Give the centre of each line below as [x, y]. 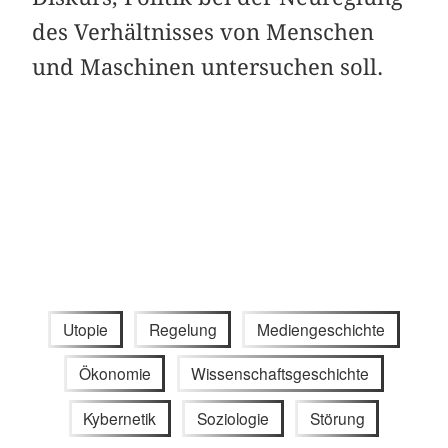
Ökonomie [114, 373]
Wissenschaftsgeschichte [280, 373]
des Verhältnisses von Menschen [203, 31]
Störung [337, 417]
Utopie [85, 328]
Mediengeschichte [321, 328]
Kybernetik [120, 417]
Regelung [182, 328]
